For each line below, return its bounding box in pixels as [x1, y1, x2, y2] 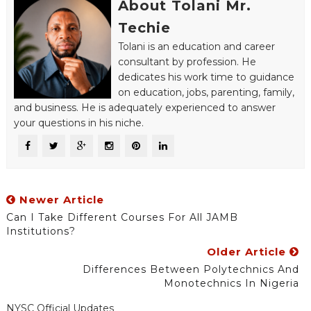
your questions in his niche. [13, 116, 144, 129]
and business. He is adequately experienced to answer [13, 101, 276, 114]
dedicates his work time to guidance [117, 70, 294, 83]
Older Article [207, 244, 290, 258]
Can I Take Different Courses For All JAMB [6, 210, 238, 224]
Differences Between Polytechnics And [83, 262, 300, 276]
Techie [117, 19, 171, 36]
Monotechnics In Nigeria [164, 276, 300, 289]
